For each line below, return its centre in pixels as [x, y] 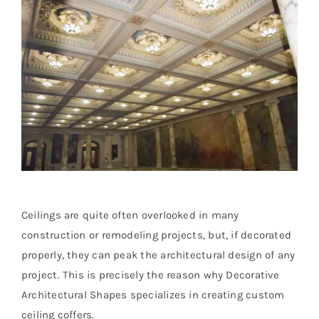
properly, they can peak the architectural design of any [158, 255]
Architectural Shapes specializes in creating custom [153, 295]
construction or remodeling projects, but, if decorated [157, 235]
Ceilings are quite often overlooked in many [130, 215]
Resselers [39, 42]
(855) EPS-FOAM [58, 136]
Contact [34, 89]
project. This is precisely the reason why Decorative [151, 275]
